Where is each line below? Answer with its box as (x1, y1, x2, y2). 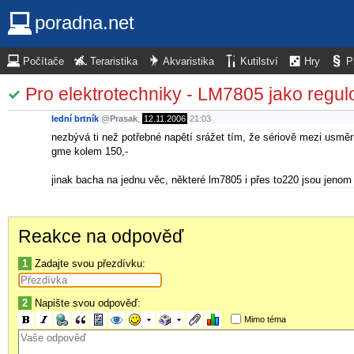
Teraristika (90, 56, 137, 67)
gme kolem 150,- (51, 145, 128, 157)
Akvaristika (163, 56, 214, 67)
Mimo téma (243, 314, 286, 324)
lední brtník (51, 114, 99, 124)
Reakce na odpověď (18, 225, 183, 247)
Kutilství (240, 56, 278, 67)
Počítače (23, 56, 64, 67)
